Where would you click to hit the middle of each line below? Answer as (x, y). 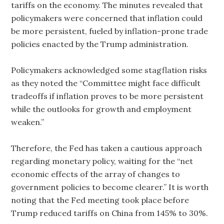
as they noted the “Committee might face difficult (106, 83)
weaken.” (28, 122)
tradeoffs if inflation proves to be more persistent (107, 96)
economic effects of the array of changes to (96, 174)
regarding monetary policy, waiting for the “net (102, 161)
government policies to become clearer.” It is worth (110, 187)
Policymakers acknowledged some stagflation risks (109, 70)
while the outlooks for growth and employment (101, 109)
